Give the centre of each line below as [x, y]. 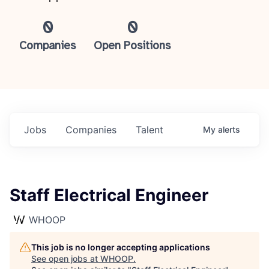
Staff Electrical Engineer [109, 195]
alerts [229, 129]
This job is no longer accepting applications [121, 247]
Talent [150, 130]
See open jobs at [66, 258]
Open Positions [132, 46]
